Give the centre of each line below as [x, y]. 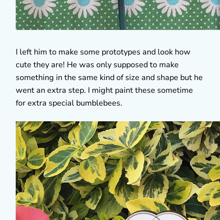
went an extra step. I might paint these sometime [104, 90]
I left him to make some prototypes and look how [103, 52]
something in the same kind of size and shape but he [109, 77]
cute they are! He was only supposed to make [97, 65]
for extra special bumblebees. [69, 103]
